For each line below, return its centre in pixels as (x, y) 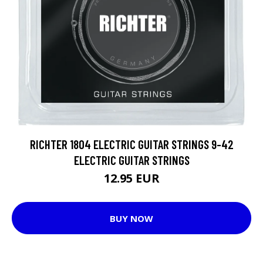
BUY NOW (131, 218)
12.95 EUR (131, 178)
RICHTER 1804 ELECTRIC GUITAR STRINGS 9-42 (131, 144)
